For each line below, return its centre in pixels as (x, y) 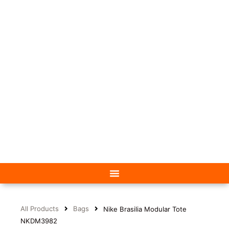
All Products (40, 209)
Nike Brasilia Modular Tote (145, 209)
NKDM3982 (39, 221)
